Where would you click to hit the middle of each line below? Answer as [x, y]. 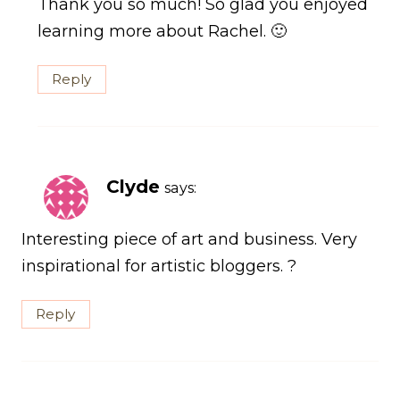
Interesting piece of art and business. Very [189, 239]
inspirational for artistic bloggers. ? [159, 266]
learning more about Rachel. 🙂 [162, 31]
